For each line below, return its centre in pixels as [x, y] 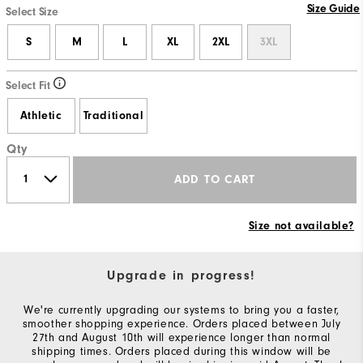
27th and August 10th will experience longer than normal [181, 337]
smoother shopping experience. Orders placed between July [181, 323]
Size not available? [301, 226]
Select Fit [30, 85]
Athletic [41, 115]
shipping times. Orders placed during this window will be [181, 351]
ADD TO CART [215, 180]
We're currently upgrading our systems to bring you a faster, [181, 310]
